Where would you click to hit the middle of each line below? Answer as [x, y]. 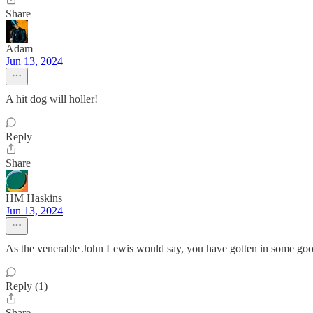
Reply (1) [27, 286]
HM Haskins [34, 198]
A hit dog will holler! [52, 99]
